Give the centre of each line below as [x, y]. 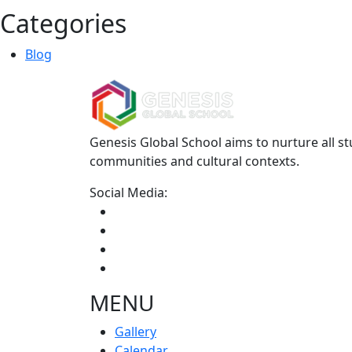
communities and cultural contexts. [194, 161]
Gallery [136, 332]
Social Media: [128, 192]
